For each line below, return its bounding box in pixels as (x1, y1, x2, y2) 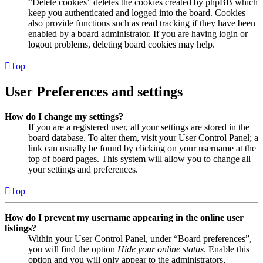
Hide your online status (117, 244, 204, 254)
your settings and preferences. (28, 164, 138, 174)
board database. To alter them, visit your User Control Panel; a (28, 132, 258, 143)
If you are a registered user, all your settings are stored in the (28, 122, 249, 132)
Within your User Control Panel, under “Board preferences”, (28, 233, 252, 244)
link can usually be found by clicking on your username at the (28, 143, 256, 153)
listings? (5, 222, 36, 233)
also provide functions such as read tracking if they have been (28, 18, 255, 29)
